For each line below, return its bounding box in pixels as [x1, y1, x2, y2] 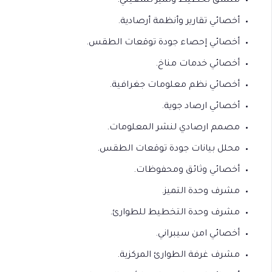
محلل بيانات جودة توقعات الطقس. [97, 144, 240, 154]
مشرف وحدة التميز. [161, 187, 240, 197]
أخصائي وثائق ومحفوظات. [134, 166, 240, 175]
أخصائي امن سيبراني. [155, 229, 240, 239]
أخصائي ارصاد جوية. [161, 102, 240, 112]
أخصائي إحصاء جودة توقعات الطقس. [86, 38, 240, 48]
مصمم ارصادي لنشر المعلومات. [107, 123, 240, 133]
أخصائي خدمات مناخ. [155, 59, 240, 69]
